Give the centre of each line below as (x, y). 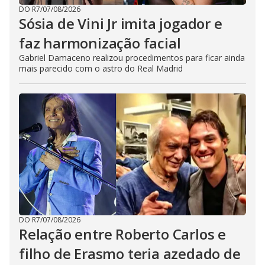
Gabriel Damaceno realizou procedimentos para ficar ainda (132, 58)
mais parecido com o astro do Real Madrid (101, 68)
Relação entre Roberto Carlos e (122, 234)
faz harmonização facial (100, 43)
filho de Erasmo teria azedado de (130, 253)
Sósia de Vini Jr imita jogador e (121, 23)
